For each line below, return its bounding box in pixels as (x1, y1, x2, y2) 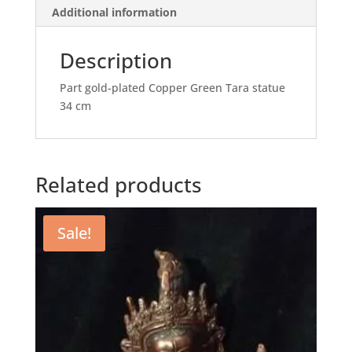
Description (59, 46, 172, 75)
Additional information (51, 5, 177, 20)
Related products (35, 170, 202, 200)
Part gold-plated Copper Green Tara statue (59, 80, 285, 96)
